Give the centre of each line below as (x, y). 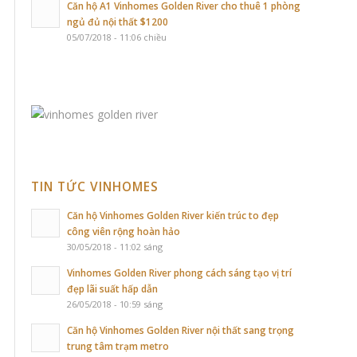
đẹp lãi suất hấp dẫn (112, 288)
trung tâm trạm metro (118, 345)
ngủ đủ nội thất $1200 (118, 22)
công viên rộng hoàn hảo (124, 231)
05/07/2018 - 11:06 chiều (117, 37)
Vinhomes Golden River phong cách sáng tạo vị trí (179, 272)
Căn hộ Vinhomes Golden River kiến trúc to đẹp (173, 215)
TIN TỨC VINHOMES (95, 186)
